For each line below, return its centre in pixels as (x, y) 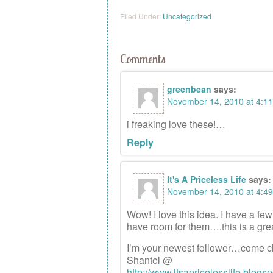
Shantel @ (150, 260)
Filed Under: (141, 16)
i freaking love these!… (176, 124)
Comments (143, 59)
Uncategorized (187, 16)
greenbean (189, 89)
